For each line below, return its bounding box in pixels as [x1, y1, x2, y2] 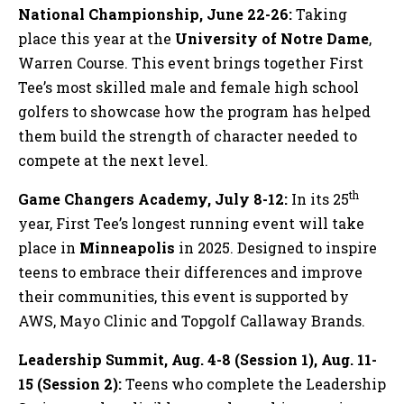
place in [18, 237, 79, 257]
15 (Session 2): [18, 373, 125, 393]
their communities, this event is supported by [18, 286, 349, 306]
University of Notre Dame [175, 28, 369, 48]
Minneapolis [79, 237, 179, 257]
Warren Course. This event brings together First [18, 52, 363, 72]
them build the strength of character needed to [18, 125, 357, 145]
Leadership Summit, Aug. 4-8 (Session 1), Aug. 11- [18, 349, 377, 369]
